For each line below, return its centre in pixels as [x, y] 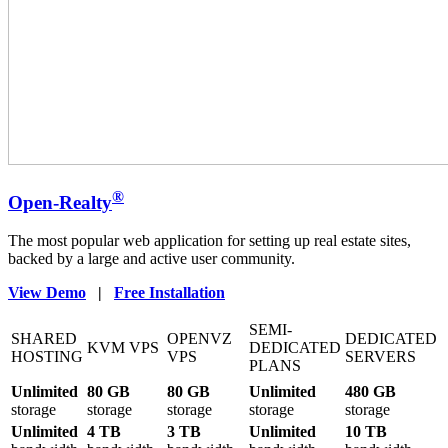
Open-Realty [60, 202]
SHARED [44, 339]
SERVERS [380, 357]
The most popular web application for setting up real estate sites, [209, 241]
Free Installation [169, 293]
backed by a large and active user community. [151, 259]
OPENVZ [199, 339]
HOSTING [47, 357]
